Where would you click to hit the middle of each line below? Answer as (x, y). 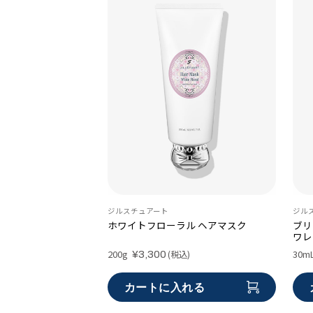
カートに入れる (165, 287)
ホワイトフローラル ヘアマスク (177, 225)
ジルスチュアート (138, 210)
